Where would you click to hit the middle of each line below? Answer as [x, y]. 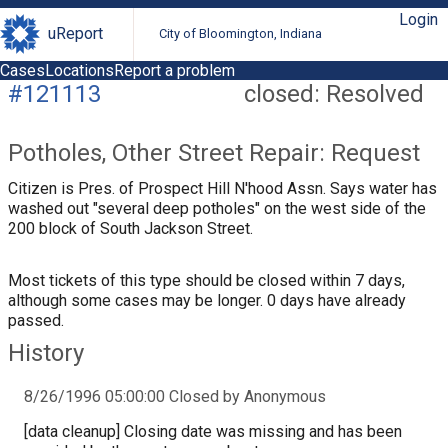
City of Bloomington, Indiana [241, 34]
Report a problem [174, 70]
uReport [75, 34]
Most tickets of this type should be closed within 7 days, [206, 280]
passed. [36, 320]
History [46, 352]
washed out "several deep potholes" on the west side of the [217, 208]
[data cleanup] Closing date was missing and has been [213, 431]
